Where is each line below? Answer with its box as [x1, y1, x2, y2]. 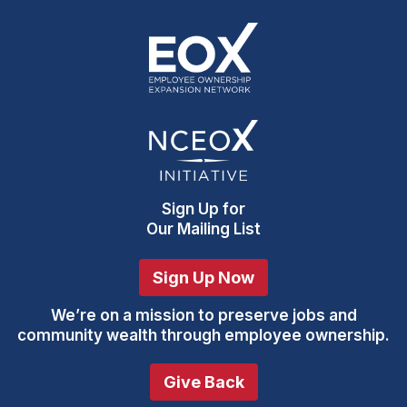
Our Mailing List [146, 219, 261, 238]
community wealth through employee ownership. [17, 325, 390, 344]
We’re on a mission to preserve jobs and [50, 305, 357, 324]
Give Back [163, 372, 244, 392]
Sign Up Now [153, 267, 254, 287]
